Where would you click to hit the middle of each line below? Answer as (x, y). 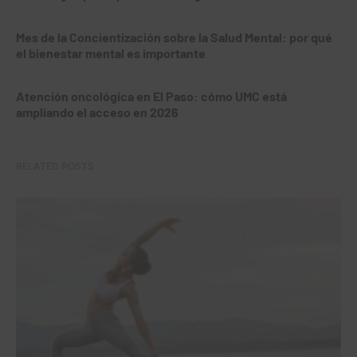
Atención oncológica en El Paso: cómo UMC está (151, 96)
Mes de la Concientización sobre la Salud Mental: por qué (174, 37)
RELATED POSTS (55, 166)
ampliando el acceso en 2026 (97, 112)
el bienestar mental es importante (111, 53)
